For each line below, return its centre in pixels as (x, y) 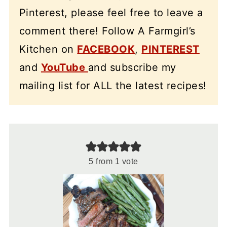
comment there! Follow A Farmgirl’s (107, 31)
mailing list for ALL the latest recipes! (113, 86)
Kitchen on (48, 49)
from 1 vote (116, 161)
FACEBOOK (106, 49)
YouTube (64, 67)
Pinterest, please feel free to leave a (111, 13)
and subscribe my (132, 67)
